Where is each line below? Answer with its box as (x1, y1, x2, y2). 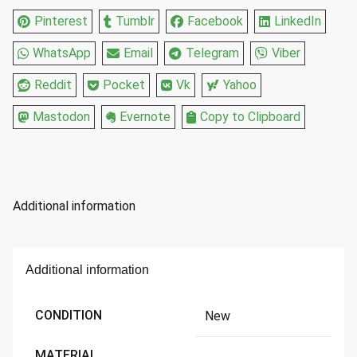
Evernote (120, 109, 171, 125)
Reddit (34, 77, 72, 93)
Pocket (103, 77, 145, 93)
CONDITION (35, 308, 102, 324)
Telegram (186, 45, 239, 61)
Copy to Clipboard (200, 109, 300, 125)
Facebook (187, 14, 243, 29)
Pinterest (34, 14, 88, 29)
